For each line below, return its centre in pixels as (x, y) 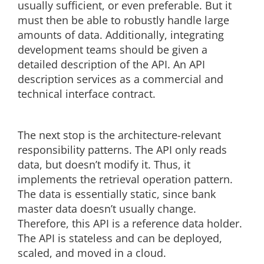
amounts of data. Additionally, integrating (121, 35)
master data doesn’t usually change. (107, 209)
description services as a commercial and (121, 79)
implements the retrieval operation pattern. (125, 179)
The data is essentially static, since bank (117, 194)
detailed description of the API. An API (111, 65)
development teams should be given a (113, 50)
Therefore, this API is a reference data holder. (130, 224)
